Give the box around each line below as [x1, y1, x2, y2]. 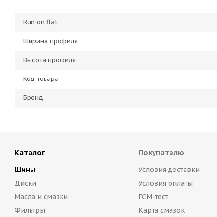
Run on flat [23, 18, 58, 27]
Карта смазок [138, 206, 185, 215]
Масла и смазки [15, 192, 68, 201]
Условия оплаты [138, 179, 193, 188]
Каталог [15, 148, 45, 157]
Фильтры [15, 206, 45, 215]
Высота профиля [23, 56, 76, 64]
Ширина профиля [23, 37, 77, 46]
